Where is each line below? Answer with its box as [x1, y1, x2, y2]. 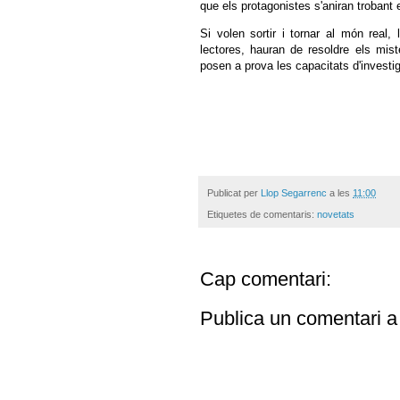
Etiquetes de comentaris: [207, 209, 317, 221]
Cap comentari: [200, 268, 331, 291]
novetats [317, 209, 354, 221]
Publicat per [207, 187, 261, 198]
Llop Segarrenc [261, 187, 327, 198]
